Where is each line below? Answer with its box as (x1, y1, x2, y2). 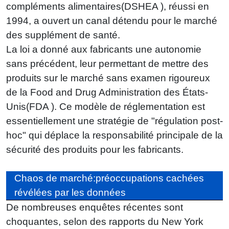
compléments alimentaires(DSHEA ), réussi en (6, 1, 209, 12)
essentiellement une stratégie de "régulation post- (6, 116, 223, 127)
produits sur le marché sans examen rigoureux (6, 73, 210, 84)
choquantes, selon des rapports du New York (6, 216, 203, 227)
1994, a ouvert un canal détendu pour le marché (6, 15, 217, 27)
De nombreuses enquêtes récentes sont (6, 202, 183, 213)
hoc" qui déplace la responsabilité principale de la (6, 130, 223, 141)
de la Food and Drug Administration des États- (6, 87, 208, 98)
